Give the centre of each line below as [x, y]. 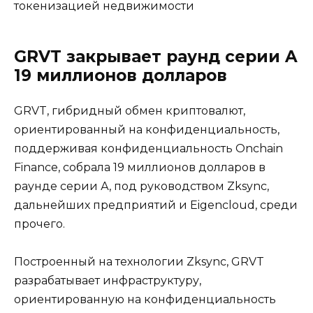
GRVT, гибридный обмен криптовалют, [130, 111]
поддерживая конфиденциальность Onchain [148, 149]
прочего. [39, 224]
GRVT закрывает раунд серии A [156, 57]
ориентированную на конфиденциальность [145, 300]
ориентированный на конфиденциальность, [147, 130]
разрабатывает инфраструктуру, [108, 281]
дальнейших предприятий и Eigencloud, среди [156, 205]
